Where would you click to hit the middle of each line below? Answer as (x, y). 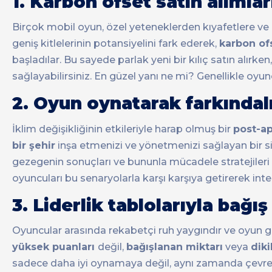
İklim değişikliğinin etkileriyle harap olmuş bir (123, 129)
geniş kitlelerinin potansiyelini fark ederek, (116, 44)
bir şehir (34, 145)
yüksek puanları (55, 246)
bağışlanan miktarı (175, 246)
